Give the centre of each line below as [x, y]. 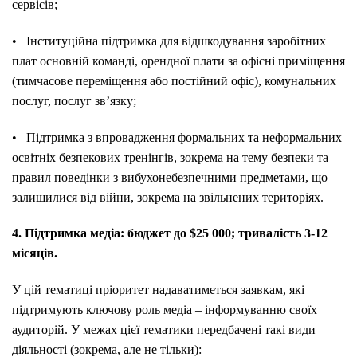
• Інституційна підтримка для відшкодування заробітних [169, 41]
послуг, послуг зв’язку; [74, 100]
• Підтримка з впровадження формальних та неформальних [177, 137]
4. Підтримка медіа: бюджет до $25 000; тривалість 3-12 [170, 233]
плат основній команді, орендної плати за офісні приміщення [178, 61]
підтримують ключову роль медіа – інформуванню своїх [165, 310]
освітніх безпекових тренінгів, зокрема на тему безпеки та [170, 157]
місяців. [35, 253]
